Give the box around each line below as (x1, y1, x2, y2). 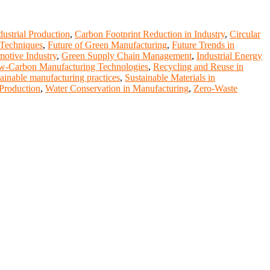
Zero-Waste (193, 83, 237, 93)
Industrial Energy (196, 50, 262, 61)
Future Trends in (172, 39, 234, 50)
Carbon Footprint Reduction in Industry (75, 28, 225, 39)
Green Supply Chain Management (61, 50, 192, 61)
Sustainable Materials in (125, 72, 215, 83)
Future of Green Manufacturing (48, 39, 167, 50)
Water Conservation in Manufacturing (45, 83, 189, 93)
